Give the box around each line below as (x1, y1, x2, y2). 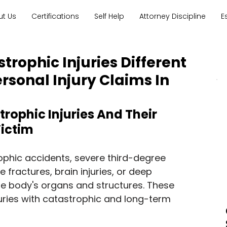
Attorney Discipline (139, 11, 206, 21)
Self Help (94, 11, 125, 21)
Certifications (31, 11, 80, 21)
